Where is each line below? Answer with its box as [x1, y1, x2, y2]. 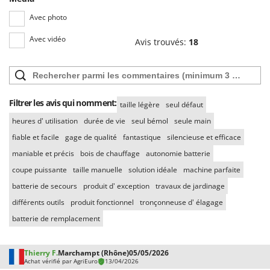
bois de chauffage [80, 148, 140, 159]
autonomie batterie [146, 148, 210, 159]
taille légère [119, 99, 160, 110]
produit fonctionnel [71, 197, 134, 208]
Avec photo [30, 12, 67, 23]
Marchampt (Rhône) [58, 248, 130, 259]
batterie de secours [12, 181, 77, 192]
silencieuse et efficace [167, 132, 241, 143]
